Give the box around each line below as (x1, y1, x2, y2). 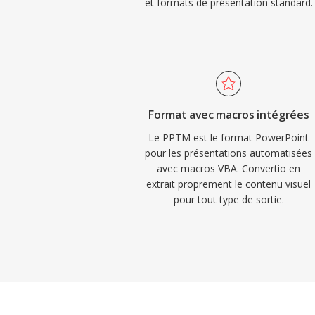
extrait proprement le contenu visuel (146, 177, 311, 191)
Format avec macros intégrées (148, 107, 309, 122)
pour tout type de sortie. (173, 193, 284, 206)
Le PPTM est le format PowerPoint (148, 131, 309, 144)
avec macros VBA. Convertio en (157, 162, 301, 175)
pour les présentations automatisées (145, 146, 313, 160)
